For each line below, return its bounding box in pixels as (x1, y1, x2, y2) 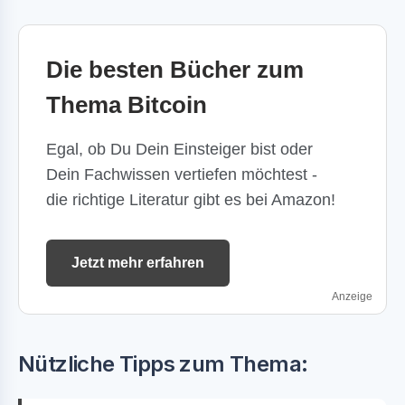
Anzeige (332, 289, 372, 303)
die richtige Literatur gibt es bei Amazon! (46, 190, 335, 209)
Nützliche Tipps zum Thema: (18, 350, 308, 377)
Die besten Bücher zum (46, 55, 304, 83)
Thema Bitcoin (46, 90, 207, 118)
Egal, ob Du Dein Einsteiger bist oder (46, 139, 313, 158)
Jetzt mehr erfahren (71, 254, 204, 270)
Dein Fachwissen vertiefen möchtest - (46, 165, 317, 184)
